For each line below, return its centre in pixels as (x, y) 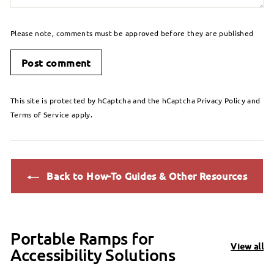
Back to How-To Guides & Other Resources (146, 176)
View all (247, 246)
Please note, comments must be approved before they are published (132, 33)
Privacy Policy (221, 101)
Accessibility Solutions (93, 255)
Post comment (56, 63)
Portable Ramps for (83, 238)
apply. (81, 115)
